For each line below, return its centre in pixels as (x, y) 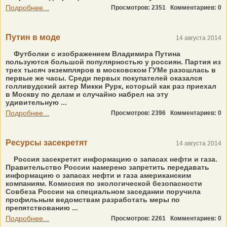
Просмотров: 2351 (141, 8)
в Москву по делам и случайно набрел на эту (87, 94)
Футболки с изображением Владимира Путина (96, 54)
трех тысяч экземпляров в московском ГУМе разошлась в (111, 70)
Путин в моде (33, 37)
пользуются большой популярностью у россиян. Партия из (113, 62)
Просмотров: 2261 (141, 218)
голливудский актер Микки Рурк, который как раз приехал (111, 86)
